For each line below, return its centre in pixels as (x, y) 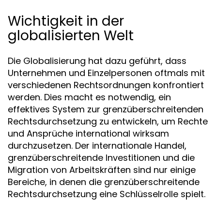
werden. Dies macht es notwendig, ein (89, 97)
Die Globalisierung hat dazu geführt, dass (97, 61)
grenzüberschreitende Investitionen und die (101, 158)
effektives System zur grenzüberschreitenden (106, 109)
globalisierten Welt (71, 36)
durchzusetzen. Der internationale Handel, (97, 146)
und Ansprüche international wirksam (88, 133)
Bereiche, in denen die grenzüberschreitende (104, 182)
